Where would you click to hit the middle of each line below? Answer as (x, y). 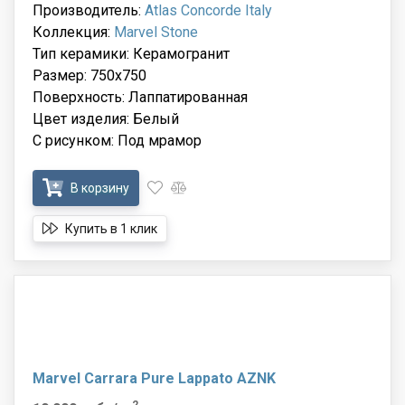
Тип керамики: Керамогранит (131, 53)
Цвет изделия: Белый (106, 118)
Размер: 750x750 (89, 75)
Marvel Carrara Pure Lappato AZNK (154, 378)
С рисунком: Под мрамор (117, 140)
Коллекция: (73, 32)
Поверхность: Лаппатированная (140, 97)
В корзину (99, 188)
